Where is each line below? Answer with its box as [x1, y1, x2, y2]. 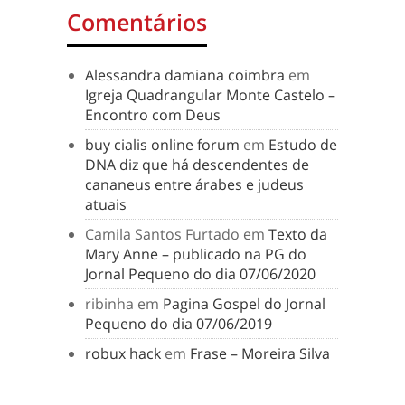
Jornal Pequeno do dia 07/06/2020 [85, 264, 316, 285]
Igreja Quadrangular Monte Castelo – [85, 85, 335, 106]
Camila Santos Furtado [85, 224, 240, 245]
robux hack [85, 344, 161, 364]
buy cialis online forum [85, 135, 240, 155]
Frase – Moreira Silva [190, 344, 330, 364]
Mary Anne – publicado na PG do [85, 244, 306, 265]
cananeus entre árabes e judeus [85, 174, 304, 195]
